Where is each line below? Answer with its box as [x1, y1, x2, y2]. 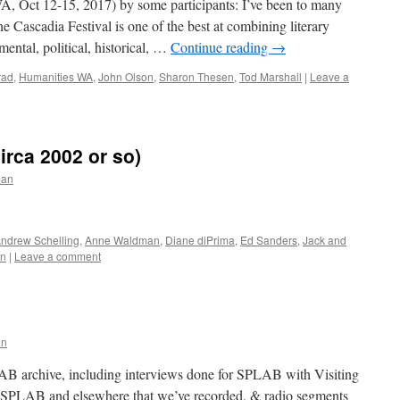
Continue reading [171, 37, 271, 56]
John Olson [98, 69, 154, 84]
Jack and [303, 232, 346, 247]
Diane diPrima [165, 232, 235, 247]
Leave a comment [14, 248, 101, 263]
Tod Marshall [239, 69, 302, 84]
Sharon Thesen [159, 69, 234, 84]
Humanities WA [19, 69, 93, 84]
